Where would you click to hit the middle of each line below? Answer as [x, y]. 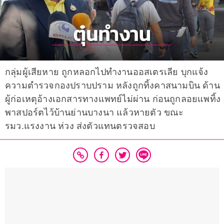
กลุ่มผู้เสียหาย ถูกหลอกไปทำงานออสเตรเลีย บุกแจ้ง [107, 72]
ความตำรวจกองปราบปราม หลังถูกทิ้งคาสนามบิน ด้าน [112, 86]
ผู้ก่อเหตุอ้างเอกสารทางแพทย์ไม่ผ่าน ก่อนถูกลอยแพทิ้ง [113, 99]
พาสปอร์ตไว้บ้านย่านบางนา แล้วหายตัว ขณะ [94, 113]
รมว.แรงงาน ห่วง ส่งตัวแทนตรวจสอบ [80, 126]
